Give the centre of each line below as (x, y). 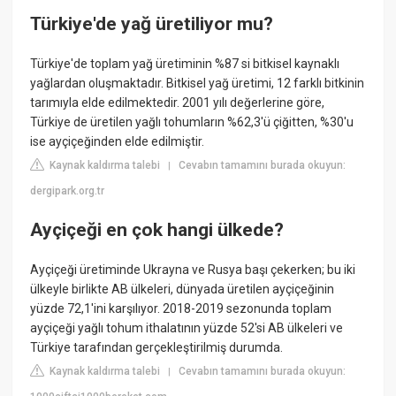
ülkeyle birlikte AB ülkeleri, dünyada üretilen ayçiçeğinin (183, 289)
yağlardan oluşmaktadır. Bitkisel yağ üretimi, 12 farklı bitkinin (198, 84)
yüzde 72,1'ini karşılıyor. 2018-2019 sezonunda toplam (181, 309)
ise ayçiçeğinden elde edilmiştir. (118, 142)
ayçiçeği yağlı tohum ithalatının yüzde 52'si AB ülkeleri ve (187, 328)
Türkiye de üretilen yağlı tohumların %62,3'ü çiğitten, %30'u (192, 122)
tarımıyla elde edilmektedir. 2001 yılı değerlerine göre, (178, 103)
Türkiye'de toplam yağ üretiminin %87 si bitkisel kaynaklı (185, 64)
